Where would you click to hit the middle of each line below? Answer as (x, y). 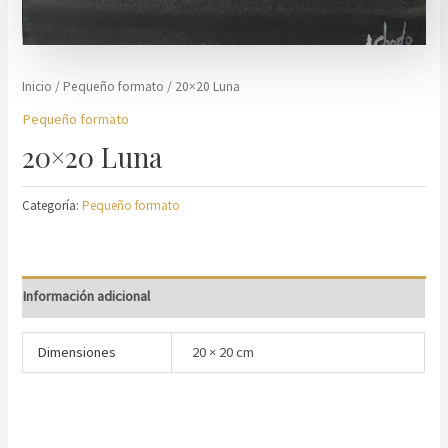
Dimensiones (76, 352)
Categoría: (52, 205)
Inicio (37, 86)
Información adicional (86, 296)
